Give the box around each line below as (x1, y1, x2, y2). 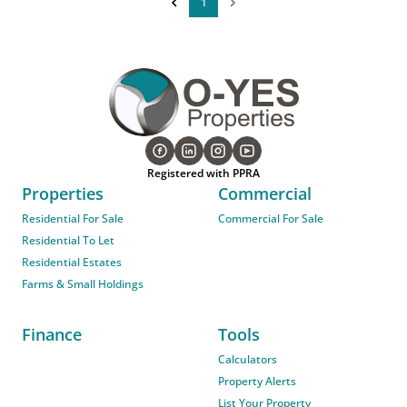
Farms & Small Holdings (22, 276, 144, 293)
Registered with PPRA (147, 165, 260, 182)
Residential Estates (22, 254, 122, 271)
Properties (22, 183, 104, 205)
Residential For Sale (22, 211, 124, 227)
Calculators (218, 352, 277, 368)
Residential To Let (22, 233, 114, 249)
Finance (22, 323, 82, 346)
